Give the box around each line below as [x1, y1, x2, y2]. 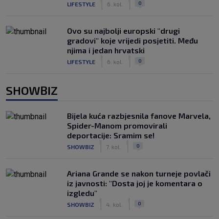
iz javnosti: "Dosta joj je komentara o [67, 178, 202, 188]
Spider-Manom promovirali [67, 121, 167, 130]
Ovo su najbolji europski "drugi [67, 26, 180, 35]
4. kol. [106, 200, 123, 208]
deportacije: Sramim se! [67, 131, 154, 140]
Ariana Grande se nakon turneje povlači [67, 169, 211, 178]
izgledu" [67, 188, 97, 197]
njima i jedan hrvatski [67, 45, 145, 55]
